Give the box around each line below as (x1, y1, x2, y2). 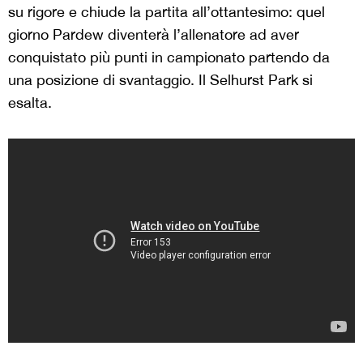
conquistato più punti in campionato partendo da (8, 48, 330, 66)
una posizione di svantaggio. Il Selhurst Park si (8, 70, 313, 88)
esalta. (8, 93, 52, 111)
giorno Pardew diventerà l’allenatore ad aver (8, 25, 299, 43)
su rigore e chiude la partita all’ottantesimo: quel (8, 2, 325, 20)
